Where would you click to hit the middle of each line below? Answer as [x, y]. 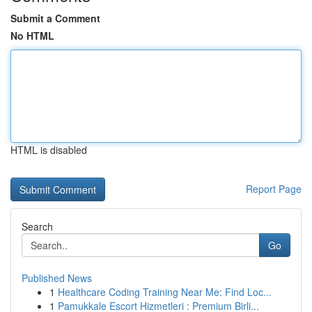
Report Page [274, 189]
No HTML [32, 36]
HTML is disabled [49, 150]
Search [37, 226]
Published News [57, 278]
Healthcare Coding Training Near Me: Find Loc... [165, 292]
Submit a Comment [55, 18]
